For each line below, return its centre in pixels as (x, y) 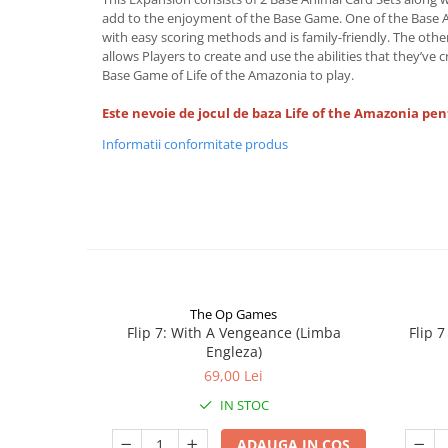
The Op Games (233, 313)
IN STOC (242, 404)
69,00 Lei (233, 375)
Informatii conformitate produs (195, 143)
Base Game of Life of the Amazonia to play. (228, 74)
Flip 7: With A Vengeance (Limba (233, 332)
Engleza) (233, 351)
